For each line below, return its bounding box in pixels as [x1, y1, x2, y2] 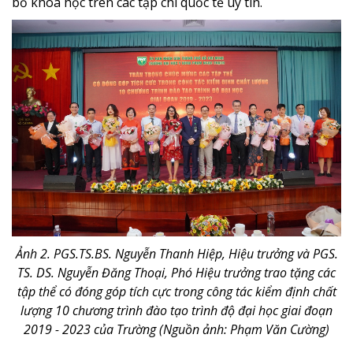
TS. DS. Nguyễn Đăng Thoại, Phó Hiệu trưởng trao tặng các [17, 263, 336, 281]
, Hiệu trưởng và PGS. [221, 244, 338, 262]
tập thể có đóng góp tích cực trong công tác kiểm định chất [17, 282, 336, 300]
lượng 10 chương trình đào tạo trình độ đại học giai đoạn [20, 301, 333, 319]
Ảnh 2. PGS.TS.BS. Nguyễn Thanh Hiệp [15, 244, 222, 262]
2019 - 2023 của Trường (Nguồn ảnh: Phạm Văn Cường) [24, 320, 329, 338]
